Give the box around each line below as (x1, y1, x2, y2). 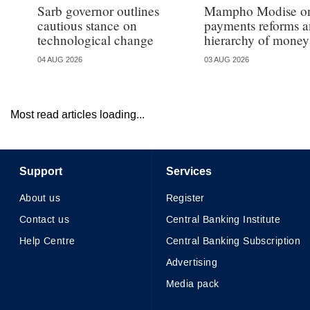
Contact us (19, 213, 69, 227)
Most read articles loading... (10, 107, 145, 122)
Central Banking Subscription (165, 235, 301, 248)
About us (19, 192, 61, 206)
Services (165, 163, 212, 180)
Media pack (165, 277, 219, 291)
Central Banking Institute (165, 213, 280, 227)
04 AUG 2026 (37, 55, 82, 64)
